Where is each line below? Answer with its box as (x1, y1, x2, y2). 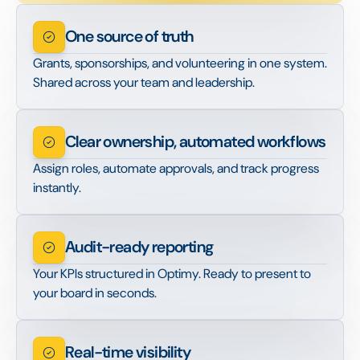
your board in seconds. (33, 284, 157, 301)
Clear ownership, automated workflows (65, 131, 326, 153)
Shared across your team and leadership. (33, 73, 255, 91)
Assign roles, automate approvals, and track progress (33, 159, 319, 177)
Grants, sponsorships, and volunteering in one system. (33, 54, 327, 72)
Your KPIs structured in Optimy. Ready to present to (33, 264, 311, 282)
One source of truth (65, 26, 194, 47)
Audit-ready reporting (65, 236, 214, 258)
